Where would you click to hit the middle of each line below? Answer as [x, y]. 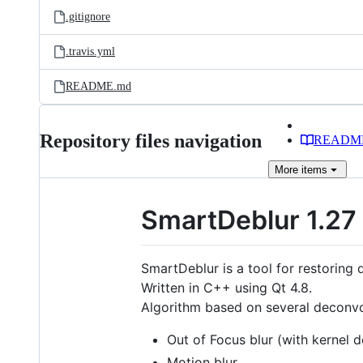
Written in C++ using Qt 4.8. [226, 287]
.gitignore [88, 17]
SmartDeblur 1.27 [249, 220]
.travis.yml [90, 51]
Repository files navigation [151, 141]
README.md [98, 86]
